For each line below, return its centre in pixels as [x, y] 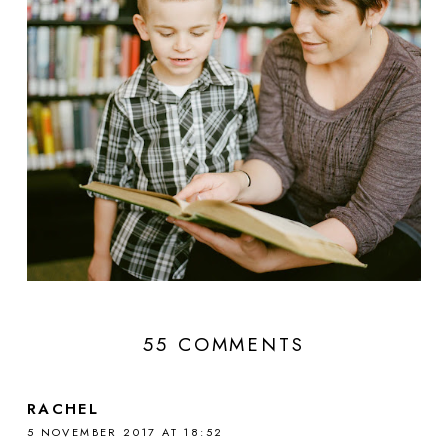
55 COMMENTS [224, 344]
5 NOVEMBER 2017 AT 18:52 [125, 431]
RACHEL [63, 408]
